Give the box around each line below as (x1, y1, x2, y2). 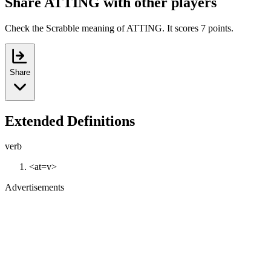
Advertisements (5, 182, 64, 193)
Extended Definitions (5, 113, 135, 129)
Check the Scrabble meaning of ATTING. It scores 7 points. (5, 22, 233, 33)
